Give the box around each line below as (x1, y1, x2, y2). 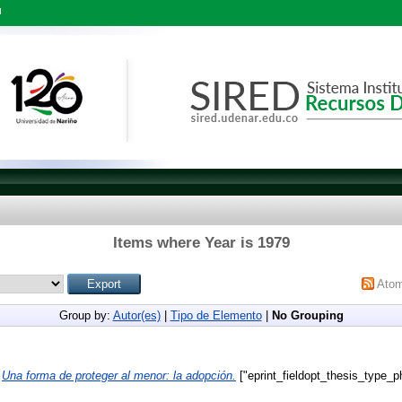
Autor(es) (112, 308, 161, 322)
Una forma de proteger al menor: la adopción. (2, 369, 236, 383)
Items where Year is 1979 (112, 233, 290, 251)
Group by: (58, 308, 113, 322)
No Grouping (271, 308, 344, 322)
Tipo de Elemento (170, 308, 262, 322)
